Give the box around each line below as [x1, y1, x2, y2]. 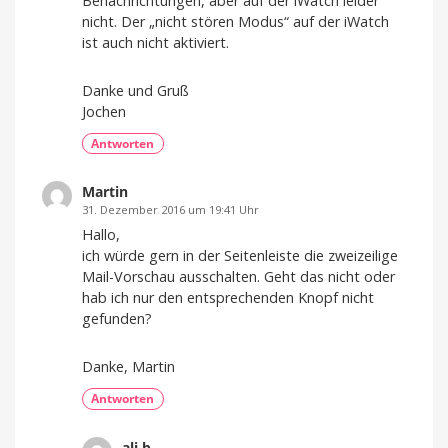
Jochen [82, 102, 126, 122]
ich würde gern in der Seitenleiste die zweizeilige [82, 246, 398, 266]
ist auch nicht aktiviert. [82, 33, 229, 53]
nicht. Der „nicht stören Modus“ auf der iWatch [82, 12, 389, 32]
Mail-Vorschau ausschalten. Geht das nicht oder [82, 267, 395, 287]
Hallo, [82, 225, 120, 245]
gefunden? [82, 309, 152, 329]
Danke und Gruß [82, 81, 189, 101]
